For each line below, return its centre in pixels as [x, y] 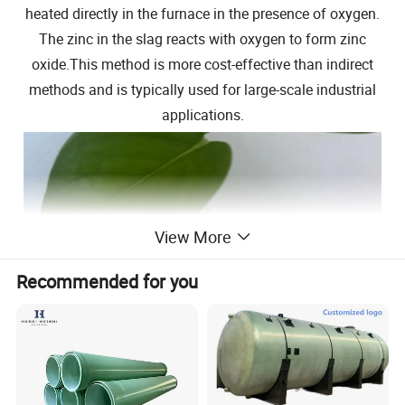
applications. [202, 115]
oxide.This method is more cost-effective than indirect [202, 65]
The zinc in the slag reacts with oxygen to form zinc [202, 39]
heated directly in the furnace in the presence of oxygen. [202, 14]
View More [193, 237]
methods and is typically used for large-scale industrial [202, 90]
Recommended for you [108, 282]
